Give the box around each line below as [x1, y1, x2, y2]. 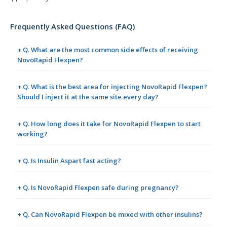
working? [17, 129, 48, 139]
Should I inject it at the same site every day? [17, 92, 159, 102]
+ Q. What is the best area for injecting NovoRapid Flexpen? [17, 82, 207, 92]
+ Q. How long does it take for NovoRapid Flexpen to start [17, 119, 201, 129]
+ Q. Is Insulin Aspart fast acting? [17, 156, 121, 166]
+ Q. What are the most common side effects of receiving [17, 45, 198, 55]
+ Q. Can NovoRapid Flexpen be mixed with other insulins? [17, 210, 203, 219]
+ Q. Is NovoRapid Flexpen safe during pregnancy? [17, 183, 179, 193]
